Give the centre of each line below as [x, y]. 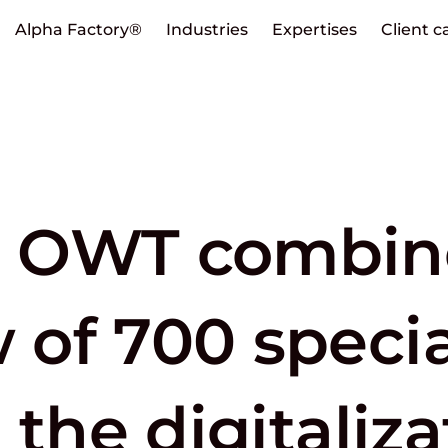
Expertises [314, 29]
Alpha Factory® [78, 29]
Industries [206, 29]
